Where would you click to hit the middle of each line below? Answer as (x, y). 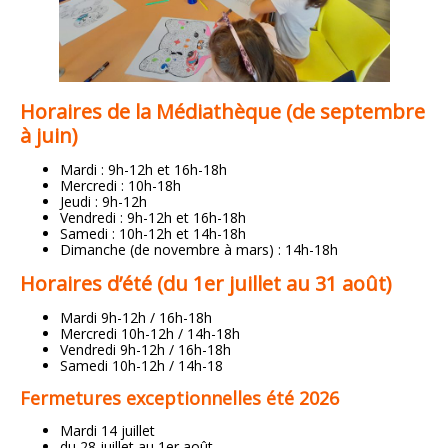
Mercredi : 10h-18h (120, 186)
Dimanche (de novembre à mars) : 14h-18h (199, 250)
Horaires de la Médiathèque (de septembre (222, 112)
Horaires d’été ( (91, 284)
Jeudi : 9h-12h (103, 202)
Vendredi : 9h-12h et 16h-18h (153, 218)
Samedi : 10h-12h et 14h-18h (153, 234)
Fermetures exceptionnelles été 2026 (179, 398)
